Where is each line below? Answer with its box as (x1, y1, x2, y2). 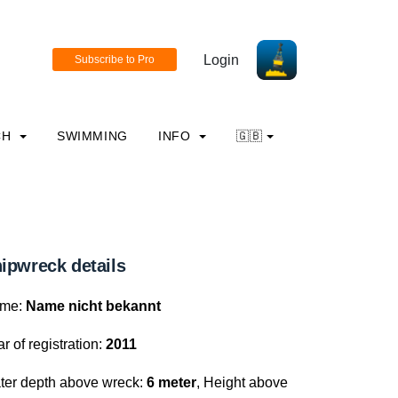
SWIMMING (56, 129, 128, 143)
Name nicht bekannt (26, 298, 161, 314)
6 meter (147, 375, 196, 390)
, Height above (196, 375, 288, 390)
